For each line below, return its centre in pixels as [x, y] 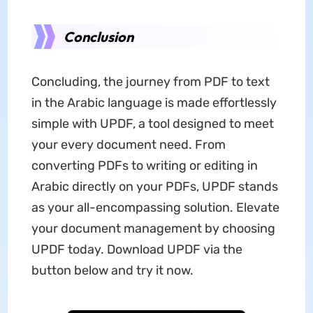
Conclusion [98, 37]
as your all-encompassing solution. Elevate [155, 208]
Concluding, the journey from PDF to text [150, 82]
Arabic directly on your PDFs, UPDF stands [154, 187]
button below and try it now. [112, 271]
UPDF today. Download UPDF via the [137, 250]
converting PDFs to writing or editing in [144, 166]
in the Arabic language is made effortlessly [154, 103]
